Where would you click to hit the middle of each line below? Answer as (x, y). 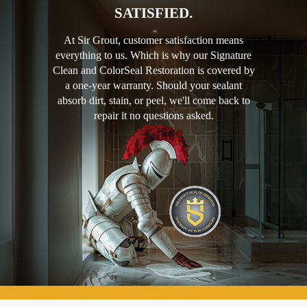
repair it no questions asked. (153, 116)
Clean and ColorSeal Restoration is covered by (153, 71)
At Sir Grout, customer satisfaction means (153, 40)
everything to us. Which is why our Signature (153, 56)
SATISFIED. (153, 13)
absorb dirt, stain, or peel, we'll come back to (153, 101)
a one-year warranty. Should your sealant (153, 86)
